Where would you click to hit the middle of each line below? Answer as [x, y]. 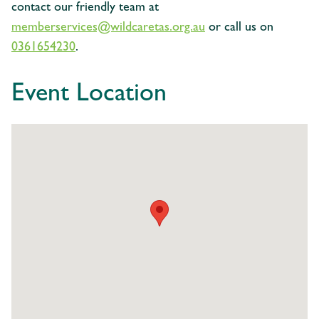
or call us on [239, 28]
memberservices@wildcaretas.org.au [108, 28]
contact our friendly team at [85, 8]
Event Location [89, 95]
